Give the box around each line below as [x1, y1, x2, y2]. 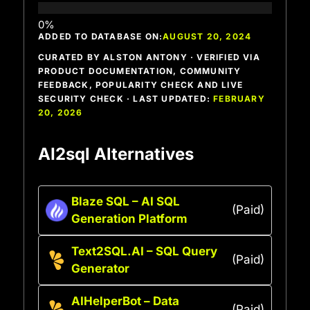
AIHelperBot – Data [71, 293, 179, 308]
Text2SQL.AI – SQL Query [71, 244, 217, 258]
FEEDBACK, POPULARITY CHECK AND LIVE [38, 79, 243, 90]
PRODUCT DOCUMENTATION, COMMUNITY [38, 65, 241, 76]
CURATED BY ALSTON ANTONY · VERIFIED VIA [38, 51, 260, 62]
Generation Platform [71, 211, 188, 226]
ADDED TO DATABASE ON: [38, 30, 163, 42]
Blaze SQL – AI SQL [71, 194, 180, 208]
